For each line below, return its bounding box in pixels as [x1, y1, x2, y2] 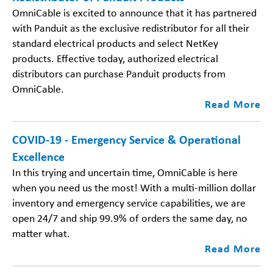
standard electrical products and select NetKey [12, 36, 218, 50]
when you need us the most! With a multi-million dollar [12, 180, 256, 194]
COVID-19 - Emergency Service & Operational [12, 132, 241, 147]
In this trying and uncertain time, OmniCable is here [12, 165, 238, 179]
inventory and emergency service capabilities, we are [12, 196, 246, 210]
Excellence [12, 149, 65, 164]
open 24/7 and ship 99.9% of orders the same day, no [12, 211, 247, 225]
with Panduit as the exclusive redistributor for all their [12, 21, 249, 35]
